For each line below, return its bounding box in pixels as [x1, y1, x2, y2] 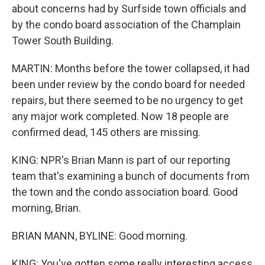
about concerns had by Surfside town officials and [12, 2, 246, 15]
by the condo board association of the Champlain [12, 18, 241, 31]
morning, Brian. [12, 202, 81, 214]
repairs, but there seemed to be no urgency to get [12, 94, 243, 106]
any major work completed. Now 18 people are [12, 110, 229, 122]
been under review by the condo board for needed [12, 78, 245, 91]
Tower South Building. [12, 34, 114, 47]
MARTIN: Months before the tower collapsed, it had [12, 62, 250, 75]
